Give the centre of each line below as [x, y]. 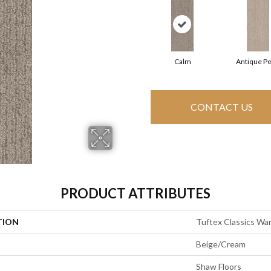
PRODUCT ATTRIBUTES [135, 193]
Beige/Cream [221, 244]
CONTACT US [221, 107]
